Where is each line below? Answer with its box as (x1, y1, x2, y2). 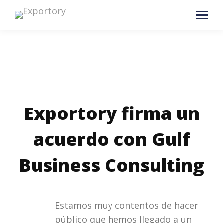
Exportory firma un (23, 101, 200, 125)
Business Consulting (19, 153, 204, 177)
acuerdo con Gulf (33, 127, 190, 151)
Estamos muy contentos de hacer (55, 199, 198, 211)
